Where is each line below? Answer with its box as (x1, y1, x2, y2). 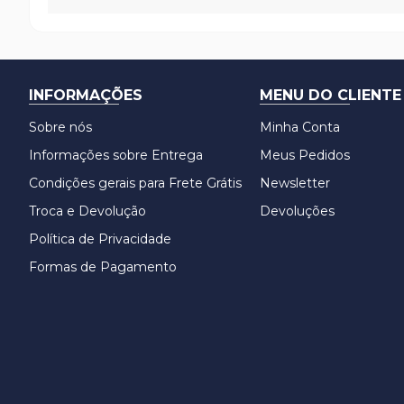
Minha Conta (260, 119, 340, 135)
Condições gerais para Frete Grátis (29, 175, 242, 191)
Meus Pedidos (260, 147, 350, 163)
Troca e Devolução (29, 203, 146, 219)
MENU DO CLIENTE (260, 87, 401, 104)
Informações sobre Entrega (29, 147, 203, 163)
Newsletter (260, 175, 330, 191)
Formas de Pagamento (29, 259, 177, 275)
